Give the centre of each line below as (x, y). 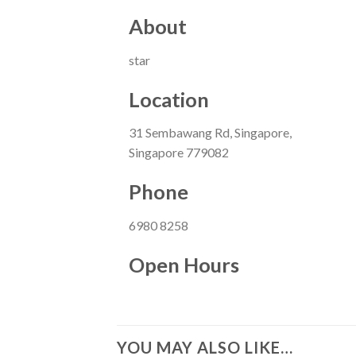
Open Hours (184, 264)
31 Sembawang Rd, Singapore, (210, 133)
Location (169, 99)
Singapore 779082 (179, 153)
